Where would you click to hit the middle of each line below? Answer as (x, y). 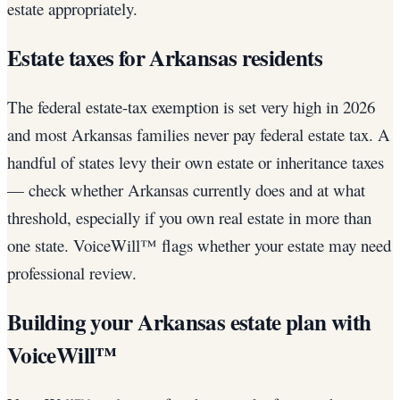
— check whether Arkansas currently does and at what (186, 190)
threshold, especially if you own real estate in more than (189, 218)
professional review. (72, 273)
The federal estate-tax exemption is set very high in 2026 (191, 107)
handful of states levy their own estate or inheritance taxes (196, 162)
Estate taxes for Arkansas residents (165, 58)
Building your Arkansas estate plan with (189, 321)
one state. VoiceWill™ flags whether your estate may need (199, 246)
